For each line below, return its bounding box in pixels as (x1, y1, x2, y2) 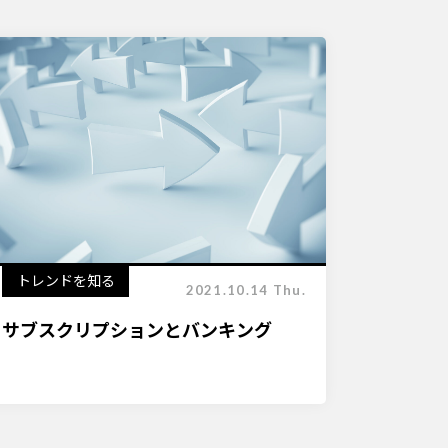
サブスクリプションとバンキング (2, 316, 272, 342)
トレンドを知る (16, 270, 115, 290)
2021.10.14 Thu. (185, 282, 306, 298)
